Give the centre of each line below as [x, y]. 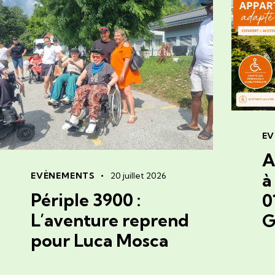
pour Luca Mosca [99, 240]
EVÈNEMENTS [63, 175]
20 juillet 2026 [138, 175]
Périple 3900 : [85, 199]
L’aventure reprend [110, 220]
